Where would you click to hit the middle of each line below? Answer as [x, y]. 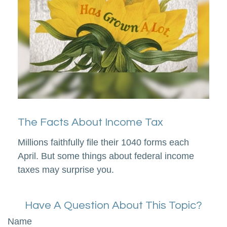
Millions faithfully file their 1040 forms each [103, 142]
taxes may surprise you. [66, 169]
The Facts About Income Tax [90, 122]
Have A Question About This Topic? [113, 205]
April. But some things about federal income [106, 156]
